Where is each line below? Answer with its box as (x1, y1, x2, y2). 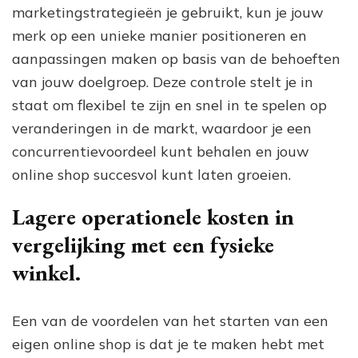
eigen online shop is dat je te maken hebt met (12, 334, 324, 353)
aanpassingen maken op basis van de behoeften (12, 49, 340, 68)
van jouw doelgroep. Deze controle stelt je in (12, 72, 313, 91)
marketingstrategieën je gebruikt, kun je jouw (12, 2, 324, 22)
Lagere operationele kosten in (12, 201, 294, 231)
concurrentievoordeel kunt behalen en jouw (12, 141, 309, 161)
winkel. (12, 257, 81, 287)
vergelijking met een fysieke (12, 229, 274, 259)
